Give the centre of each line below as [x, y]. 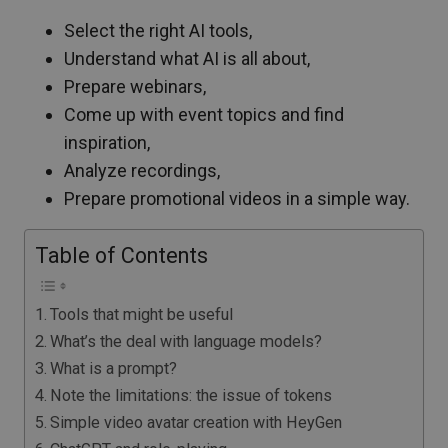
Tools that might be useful [142, 314]
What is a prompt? [114, 368]
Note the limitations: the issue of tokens [191, 395]
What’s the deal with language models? [186, 341]
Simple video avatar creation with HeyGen [196, 422]
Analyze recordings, [142, 170]
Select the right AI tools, [158, 30]
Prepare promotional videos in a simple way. [237, 198]
